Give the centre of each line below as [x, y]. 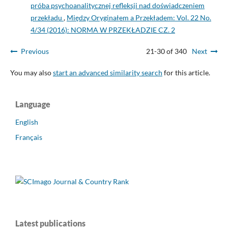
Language [33, 104]
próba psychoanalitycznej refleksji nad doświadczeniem [117, 6]
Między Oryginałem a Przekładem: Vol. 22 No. [139, 18]
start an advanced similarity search [107, 73]
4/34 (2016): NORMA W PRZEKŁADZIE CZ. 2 [103, 30]
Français [29, 137]
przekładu [47, 18]
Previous [35, 51]
